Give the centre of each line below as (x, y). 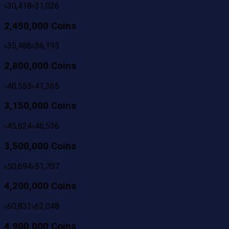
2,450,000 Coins (40, 26)
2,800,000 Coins (40, 66)
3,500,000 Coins (40, 146)
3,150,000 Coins (40, 106)
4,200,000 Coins (40, 186)
